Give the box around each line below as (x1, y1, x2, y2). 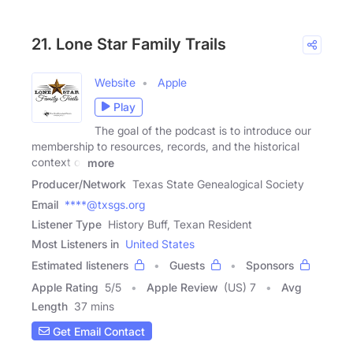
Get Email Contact (50, 324, 145, 338)
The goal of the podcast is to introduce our (95, 123, 311, 137)
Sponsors (246, 258, 294, 273)
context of (32, 154, 84, 169)
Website (95, 75, 136, 89)
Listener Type (32, 217, 102, 232)
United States (125, 237, 195, 251)
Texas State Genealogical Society (132, 177, 304, 191)
